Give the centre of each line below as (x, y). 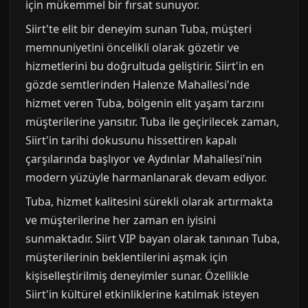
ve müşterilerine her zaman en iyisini (121, 220)
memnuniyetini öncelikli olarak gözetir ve (132, 47)
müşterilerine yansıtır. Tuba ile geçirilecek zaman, (152, 121)
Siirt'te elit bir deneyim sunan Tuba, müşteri (139, 29)
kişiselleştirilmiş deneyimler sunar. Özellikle (137, 275)
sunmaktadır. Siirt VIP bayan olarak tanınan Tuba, (153, 238)
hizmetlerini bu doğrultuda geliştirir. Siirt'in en (145, 66)
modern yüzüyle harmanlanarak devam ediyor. (146, 177)
